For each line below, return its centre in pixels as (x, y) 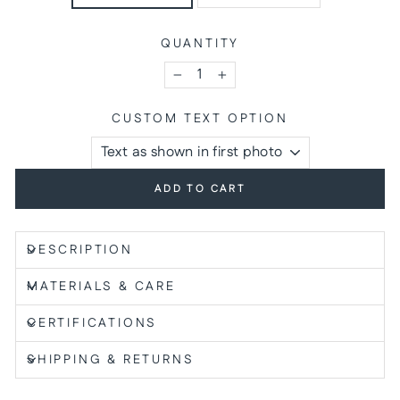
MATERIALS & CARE (101, 286)
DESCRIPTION (80, 250)
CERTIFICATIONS (92, 323)
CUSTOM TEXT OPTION (200, 118)
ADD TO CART (200, 188)
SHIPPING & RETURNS (111, 359)
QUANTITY (200, 43)
